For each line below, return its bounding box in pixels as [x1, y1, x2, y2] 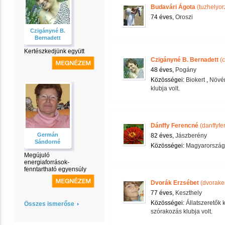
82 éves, [151, 132, 175, 139]
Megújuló [24, 152, 50, 159]
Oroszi [175, 14, 193, 21]
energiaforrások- [24, 159, 69, 166]
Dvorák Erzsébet [151, 179, 199, 186]
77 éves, [151, 189, 175, 196]
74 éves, [151, 14, 175, 21]
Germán [37, 132, 58, 138]
